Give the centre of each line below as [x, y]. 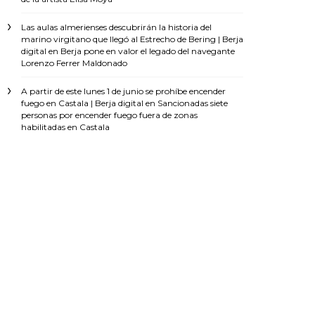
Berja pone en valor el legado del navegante [148, 51]
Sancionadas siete [193, 103]
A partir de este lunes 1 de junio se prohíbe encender [123, 91]
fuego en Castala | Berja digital [82, 103]
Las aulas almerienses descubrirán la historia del [116, 27]
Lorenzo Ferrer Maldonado [74, 63]
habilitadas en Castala [65, 127]
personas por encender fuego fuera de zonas [109, 115]
